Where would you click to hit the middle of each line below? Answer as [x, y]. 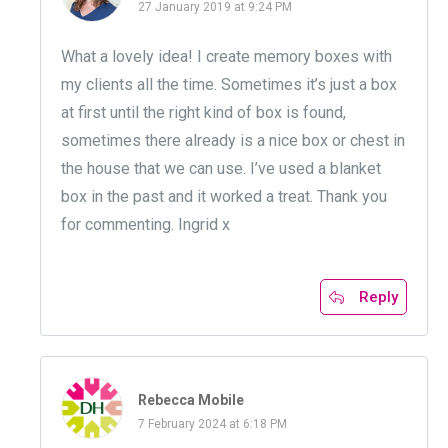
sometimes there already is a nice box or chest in [233, 141]
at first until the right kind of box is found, [203, 113]
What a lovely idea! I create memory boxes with [226, 57]
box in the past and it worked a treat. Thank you [224, 197]
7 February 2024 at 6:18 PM [212, 424]
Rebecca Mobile [191, 400]
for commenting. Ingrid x [145, 225]
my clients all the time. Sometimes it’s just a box [229, 85]
